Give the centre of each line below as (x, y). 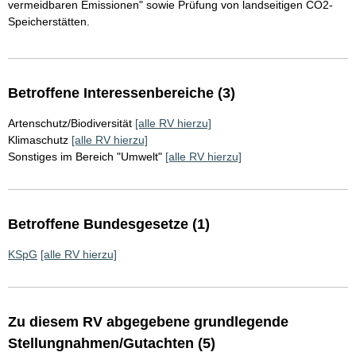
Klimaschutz (38, 140)
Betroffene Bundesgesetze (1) (109, 224)
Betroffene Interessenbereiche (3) (122, 93)
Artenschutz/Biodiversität (70, 124)
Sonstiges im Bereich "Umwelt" (85, 157)
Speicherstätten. (49, 22)
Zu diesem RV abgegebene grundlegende (148, 322)
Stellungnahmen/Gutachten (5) (112, 344)
